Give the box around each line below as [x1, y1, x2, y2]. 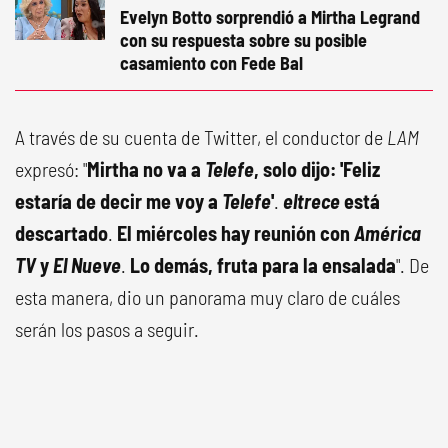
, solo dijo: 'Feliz [254, 156, 380, 181]
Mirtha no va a [87, 156, 205, 181]
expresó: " [15, 156, 87, 181]
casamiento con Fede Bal [120, 51, 303, 74]
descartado [15, 220, 108, 245]
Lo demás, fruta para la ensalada [130, 252, 396, 277]
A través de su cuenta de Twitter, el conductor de [15, 124, 387, 149]
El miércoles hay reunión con [117, 220, 354, 245]
